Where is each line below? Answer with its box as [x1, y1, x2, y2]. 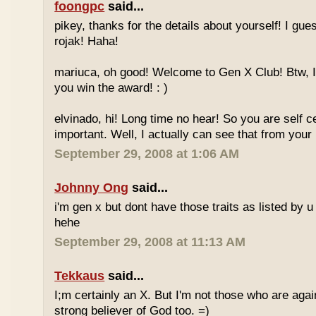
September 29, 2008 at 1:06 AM [54, 147, 240, 161]
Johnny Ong [54, 181, 129, 195]
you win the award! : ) [54, 81, 169, 95]
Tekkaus [54, 269, 105, 283]
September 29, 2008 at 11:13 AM [54, 235, 246, 249]
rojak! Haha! [54, 35, 119, 48]
